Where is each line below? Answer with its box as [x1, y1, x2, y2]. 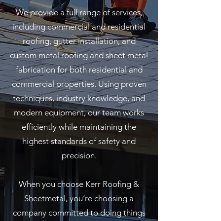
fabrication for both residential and [15, 65, 143, 74]
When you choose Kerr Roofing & [19, 179, 139, 189]
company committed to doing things [12, 208, 146, 218]
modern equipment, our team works [14, 108, 144, 117]
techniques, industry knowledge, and [13, 93, 145, 103]
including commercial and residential [12, 22, 146, 32]
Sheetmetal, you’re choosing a [24, 193, 134, 203]
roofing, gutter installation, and [22, 36, 136, 46]
